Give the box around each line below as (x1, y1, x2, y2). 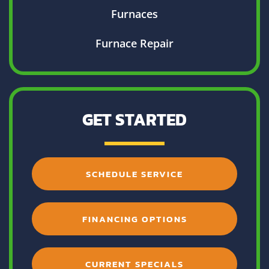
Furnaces (111, 7, 158, 22)
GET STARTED (82, 107, 187, 133)
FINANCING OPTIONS (82, 212, 187, 226)
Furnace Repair (95, 36, 174, 51)
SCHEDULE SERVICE (86, 167, 183, 181)
